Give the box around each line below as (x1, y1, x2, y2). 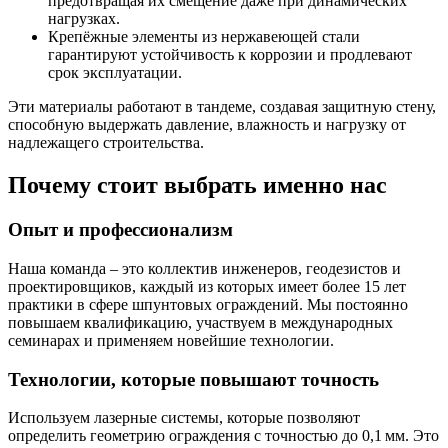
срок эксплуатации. (48, 64, 182, 82)
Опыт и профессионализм (8, 219, 233, 241)
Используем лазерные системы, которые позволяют (8, 409, 360, 427)
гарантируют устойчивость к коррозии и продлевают (48, 46, 412, 64)
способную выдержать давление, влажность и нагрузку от (8, 116, 406, 134)
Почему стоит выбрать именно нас (8, 172, 387, 199)
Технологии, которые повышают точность (8, 368, 379, 390)
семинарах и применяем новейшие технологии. (8, 331, 334, 349)
